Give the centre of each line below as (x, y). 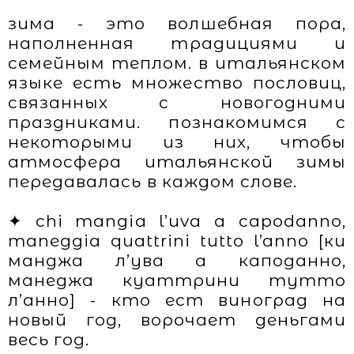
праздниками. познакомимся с (177, 122)
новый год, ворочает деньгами (177, 320)
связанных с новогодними (177, 102)
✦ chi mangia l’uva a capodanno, (177, 221)
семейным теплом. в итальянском (177, 63)
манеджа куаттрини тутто (177, 280)
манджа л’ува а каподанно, (177, 260)
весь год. (49, 339)
